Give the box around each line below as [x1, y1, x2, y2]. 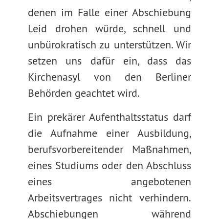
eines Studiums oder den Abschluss [27, 158, 192, 172]
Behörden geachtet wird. [27, 86, 140, 100]
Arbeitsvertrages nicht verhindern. [27, 191, 192, 204]
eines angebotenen [27, 175, 192, 188]
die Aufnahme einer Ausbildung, [27, 126, 192, 140]
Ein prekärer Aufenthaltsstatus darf [27, 110, 192, 124]
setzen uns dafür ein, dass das [27, 54, 192, 67]
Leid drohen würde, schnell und [27, 22, 192, 35]
